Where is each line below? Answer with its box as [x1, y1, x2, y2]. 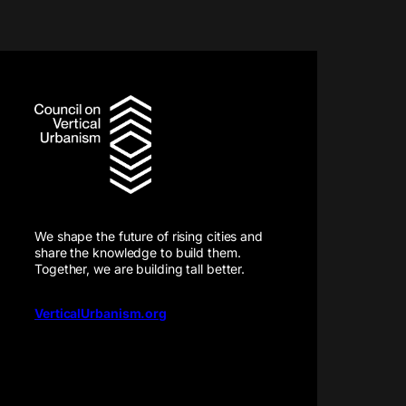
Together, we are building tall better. [34, 260, 246, 276]
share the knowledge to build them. [34, 244, 241, 260]
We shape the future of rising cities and [34, 227, 263, 244]
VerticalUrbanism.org [34, 304, 167, 321]
